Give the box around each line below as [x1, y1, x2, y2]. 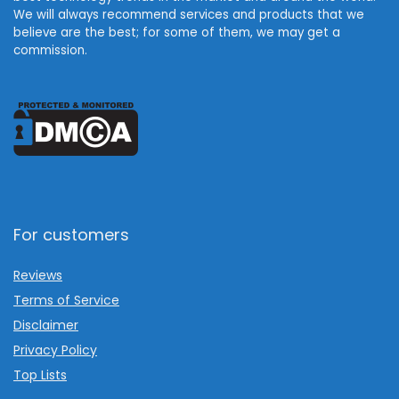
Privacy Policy [13, 340, 97, 359]
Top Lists [13, 365, 67, 384]
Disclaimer [13, 315, 78, 334]
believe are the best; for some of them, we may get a [13, 23, 340, 41]
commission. [13, 41, 87, 59]
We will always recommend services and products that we [13, 5, 364, 23]
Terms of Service [13, 290, 119, 309]
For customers [13, 223, 129, 246]
